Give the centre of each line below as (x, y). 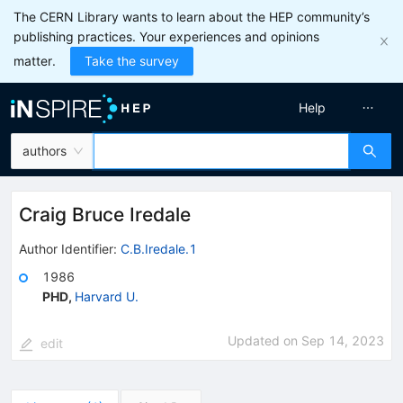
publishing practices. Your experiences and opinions (166, 36)
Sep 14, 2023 (343, 340)
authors (45, 151)
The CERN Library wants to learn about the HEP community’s (192, 17)
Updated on (264, 340)
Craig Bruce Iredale (105, 215)
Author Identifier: (68, 248)
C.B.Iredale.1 (159, 248)
